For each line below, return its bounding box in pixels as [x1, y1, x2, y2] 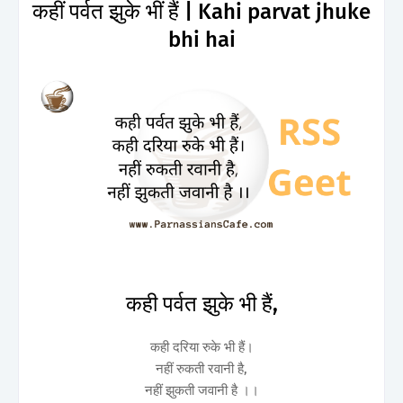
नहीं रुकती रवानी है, [156, 360, 247, 377]
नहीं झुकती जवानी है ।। [144, 381, 259, 399]
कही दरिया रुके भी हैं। [149, 338, 254, 355]
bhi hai [167, 26, 236, 52]
